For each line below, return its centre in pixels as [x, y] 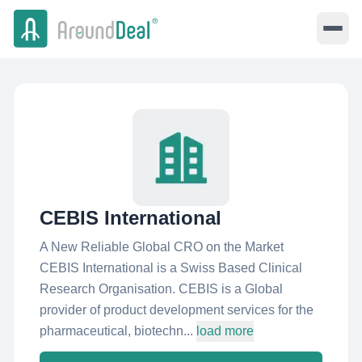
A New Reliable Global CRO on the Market [162, 247]
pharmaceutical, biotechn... [116, 331]
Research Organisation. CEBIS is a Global [161, 289]
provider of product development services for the [177, 310]
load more [225, 331]
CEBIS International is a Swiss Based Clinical [171, 268]
